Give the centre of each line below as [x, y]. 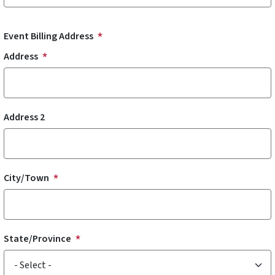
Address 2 [24, 117]
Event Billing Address [48, 36]
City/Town [26, 178]
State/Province [37, 238]
